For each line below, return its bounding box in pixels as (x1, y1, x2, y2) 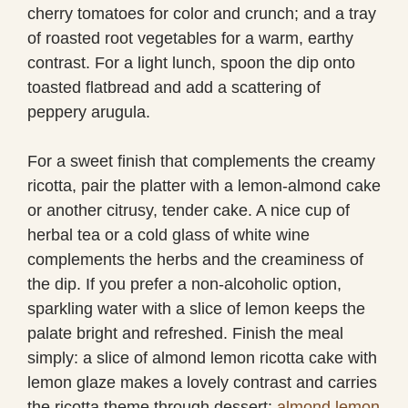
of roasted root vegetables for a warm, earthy (27, 28, 353, 47)
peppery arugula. (27, 102, 150, 121)
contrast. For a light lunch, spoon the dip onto (27, 53, 355, 72)
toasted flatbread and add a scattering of (27, 77, 321, 97)
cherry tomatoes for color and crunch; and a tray (27, 4, 376, 23)
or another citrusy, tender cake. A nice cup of (27, 200, 350, 219)
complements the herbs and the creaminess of (27, 250, 363, 269)
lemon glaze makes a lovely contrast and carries (27, 372, 377, 392)
